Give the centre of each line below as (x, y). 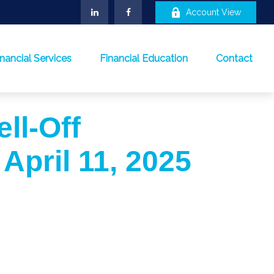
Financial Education (144, 59)
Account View (214, 12)
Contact (235, 59)
